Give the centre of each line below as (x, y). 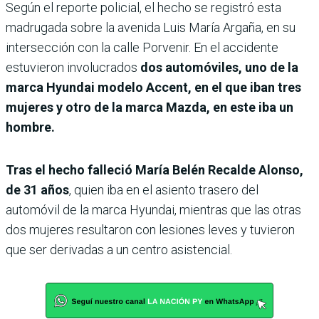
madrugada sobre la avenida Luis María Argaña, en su (151, 27)
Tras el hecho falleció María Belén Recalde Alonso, (155, 169)
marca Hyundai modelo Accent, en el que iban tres (153, 87)
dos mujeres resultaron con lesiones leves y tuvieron (150, 229)
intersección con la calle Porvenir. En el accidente (142, 47)
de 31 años (37, 189)
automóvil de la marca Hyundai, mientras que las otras (153, 209)
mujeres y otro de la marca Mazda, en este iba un (150, 107)
